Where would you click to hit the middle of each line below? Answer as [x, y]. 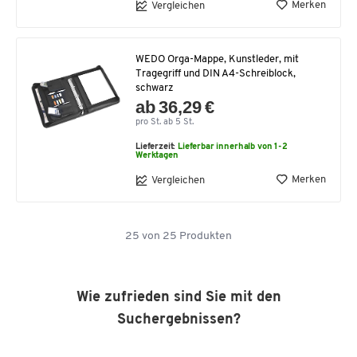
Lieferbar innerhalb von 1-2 [233, 147]
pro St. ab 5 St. [165, 123]
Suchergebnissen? [178, 320]
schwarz [155, 88]
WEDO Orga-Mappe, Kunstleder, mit [217, 60]
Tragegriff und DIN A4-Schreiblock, [216, 74]
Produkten [204, 237]
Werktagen [157, 156]
